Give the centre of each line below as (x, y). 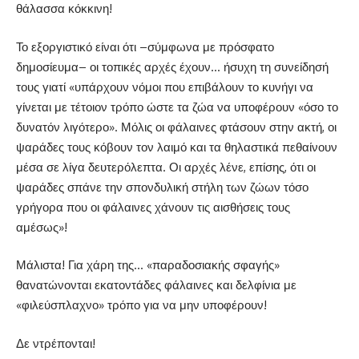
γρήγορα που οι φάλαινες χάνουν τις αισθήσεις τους (153, 207)
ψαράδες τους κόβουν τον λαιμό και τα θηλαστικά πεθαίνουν (177, 147)
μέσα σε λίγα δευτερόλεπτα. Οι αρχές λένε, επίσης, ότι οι (166, 167)
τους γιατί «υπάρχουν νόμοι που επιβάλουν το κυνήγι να (165, 87)
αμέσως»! (42, 227)
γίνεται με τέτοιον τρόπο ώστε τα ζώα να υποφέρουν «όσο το (177, 107)
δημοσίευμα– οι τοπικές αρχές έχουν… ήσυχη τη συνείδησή (172, 67)
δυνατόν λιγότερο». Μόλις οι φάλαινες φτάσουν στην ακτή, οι (176, 127)
